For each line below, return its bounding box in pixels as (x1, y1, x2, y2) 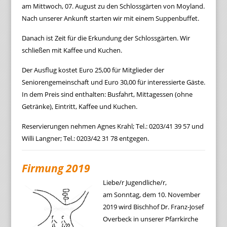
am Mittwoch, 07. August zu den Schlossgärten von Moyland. (21, 2, 205, 11)
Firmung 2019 (21, 161, 90, 175)
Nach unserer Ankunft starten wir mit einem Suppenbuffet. (21, 14, 199, 23)
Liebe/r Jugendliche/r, (102, 178, 167, 187)
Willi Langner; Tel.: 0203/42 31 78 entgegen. (21, 134, 149, 143)
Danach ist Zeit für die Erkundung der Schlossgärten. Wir (21, 33, 190, 43)
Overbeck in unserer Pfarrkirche (102, 214, 198, 223)
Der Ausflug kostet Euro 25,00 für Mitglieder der (21, 65, 164, 74)
